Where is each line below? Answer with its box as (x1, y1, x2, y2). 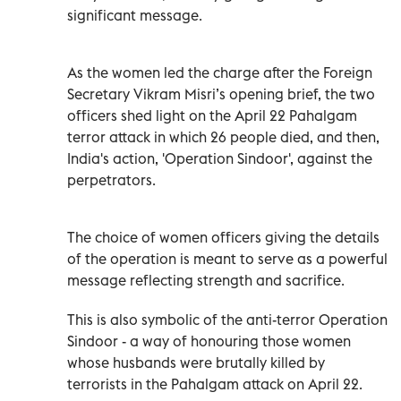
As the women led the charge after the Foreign (67, 63, 372, 81)
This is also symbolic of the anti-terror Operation (67, 310, 388, 328)
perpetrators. (67, 170, 156, 189)
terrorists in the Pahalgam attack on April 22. (67, 374, 363, 393)
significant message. (67, 5, 202, 24)
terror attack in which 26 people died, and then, (67, 127, 380, 146)
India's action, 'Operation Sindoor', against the (67, 149, 372, 167)
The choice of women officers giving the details (67, 227, 380, 246)
